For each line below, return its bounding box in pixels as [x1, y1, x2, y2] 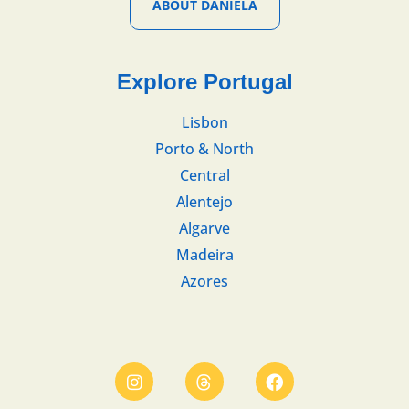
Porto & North [155, 139, 254, 160]
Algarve [179, 218, 230, 239]
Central [179, 165, 230, 186]
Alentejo [176, 192, 233, 213]
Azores [181, 271, 228, 292]
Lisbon [181, 112, 228, 133]
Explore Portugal [116, 69, 293, 95]
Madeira [175, 245, 234, 266]
